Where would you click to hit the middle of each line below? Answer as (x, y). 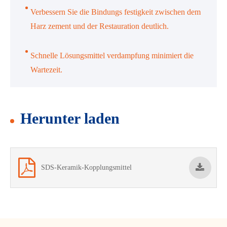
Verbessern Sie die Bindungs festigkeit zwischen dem (116, 12)
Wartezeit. (46, 69)
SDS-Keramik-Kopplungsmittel (86, 167)
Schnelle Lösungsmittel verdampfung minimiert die (112, 55)
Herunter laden (70, 118)
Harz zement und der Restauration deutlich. (100, 26)
